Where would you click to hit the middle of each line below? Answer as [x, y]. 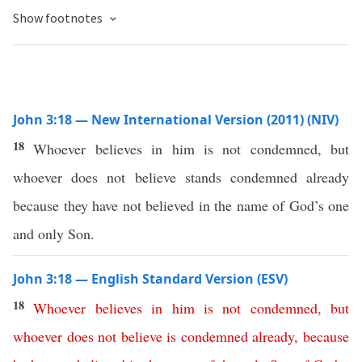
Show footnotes [59, 18]
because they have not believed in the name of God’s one [181, 205]
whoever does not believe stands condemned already [181, 177]
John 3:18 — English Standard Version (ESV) [150, 279]
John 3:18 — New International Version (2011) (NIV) [176, 120]
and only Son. [54, 234]
